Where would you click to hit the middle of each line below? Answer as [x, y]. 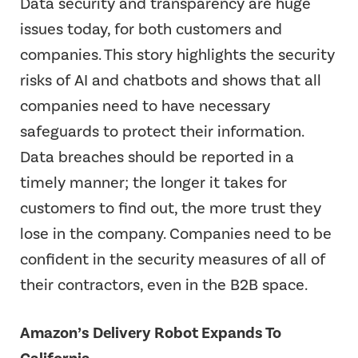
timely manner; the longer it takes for [153, 183]
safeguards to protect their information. [162, 131]
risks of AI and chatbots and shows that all [171, 80]
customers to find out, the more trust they [171, 208]
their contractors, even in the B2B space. [164, 285]
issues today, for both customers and [151, 29]
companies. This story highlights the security [177, 55]
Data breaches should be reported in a [157, 157]
